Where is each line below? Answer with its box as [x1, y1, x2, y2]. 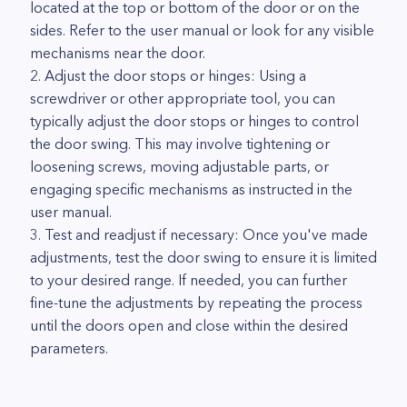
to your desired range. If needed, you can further [30, 271, 347, 289]
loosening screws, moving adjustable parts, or [30, 157, 329, 175]
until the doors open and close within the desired [30, 316, 348, 334]
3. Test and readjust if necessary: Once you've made [30, 225, 368, 243]
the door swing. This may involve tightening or [30, 134, 330, 153]
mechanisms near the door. [30, 44, 205, 62]
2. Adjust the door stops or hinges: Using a [30, 66, 306, 84]
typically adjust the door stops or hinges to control [30, 112, 359, 130]
